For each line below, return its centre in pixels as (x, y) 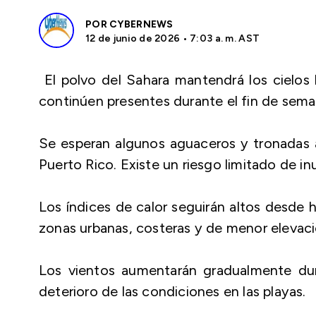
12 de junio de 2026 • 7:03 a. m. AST (173, 38)
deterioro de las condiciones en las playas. (172, 291)
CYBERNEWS (141, 24)
